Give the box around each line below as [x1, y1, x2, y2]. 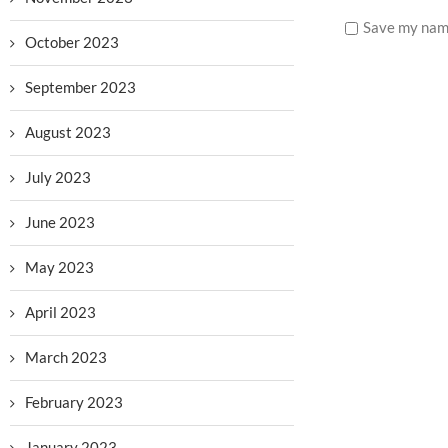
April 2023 [25, 303, 96, 321]
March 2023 [25, 348, 107, 366]
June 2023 [25, 213, 95, 231]
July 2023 [25, 168, 91, 186]
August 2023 [25, 123, 111, 141]
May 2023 [25, 258, 94, 276]
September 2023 [25, 78, 136, 96]
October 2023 [25, 33, 119, 51]
